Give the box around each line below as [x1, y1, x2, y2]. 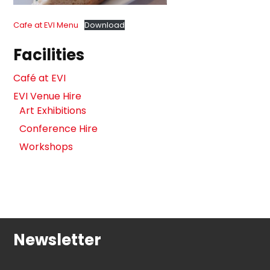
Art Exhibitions [19, 104, 87, 118]
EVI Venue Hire [13, 89, 82, 104]
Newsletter [13, 229, 102, 251]
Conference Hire [19, 122, 98, 136]
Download [84, 20, 125, 31]
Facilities [13, 44, 85, 66]
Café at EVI [13, 71, 66, 86]
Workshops [19, 140, 74, 154]
